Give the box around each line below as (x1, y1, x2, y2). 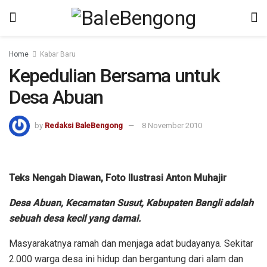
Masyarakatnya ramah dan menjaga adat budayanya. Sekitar (9, 238, 253, 250)
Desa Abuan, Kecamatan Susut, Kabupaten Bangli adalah (9, 197, 253, 209)
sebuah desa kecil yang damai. (9, 213, 141, 225)
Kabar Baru (40, 50, 76, 58)
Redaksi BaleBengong (45, 120, 123, 130)
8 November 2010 (142, 120, 202, 130)
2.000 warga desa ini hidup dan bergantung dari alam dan (9, 253, 243, 265)
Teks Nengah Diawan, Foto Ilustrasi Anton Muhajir (9, 172, 226, 184)
